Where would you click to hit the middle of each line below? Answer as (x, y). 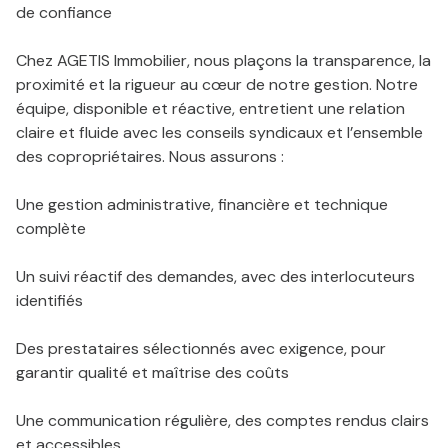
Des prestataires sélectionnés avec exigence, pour (201, 348)
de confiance (64, 12)
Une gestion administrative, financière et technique (202, 204)
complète (51, 228)
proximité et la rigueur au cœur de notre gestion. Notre (217, 84)
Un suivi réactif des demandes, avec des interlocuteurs (215, 276)
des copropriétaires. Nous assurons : (150, 156)
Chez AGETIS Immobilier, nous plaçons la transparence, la (223, 60)
